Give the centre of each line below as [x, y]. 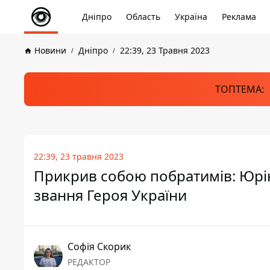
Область [143, 17]
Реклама [239, 17]
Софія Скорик [99, 246]
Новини [50, 50]
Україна [191, 17]
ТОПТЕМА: [239, 89]
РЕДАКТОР [89, 262]
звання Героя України [110, 195]
